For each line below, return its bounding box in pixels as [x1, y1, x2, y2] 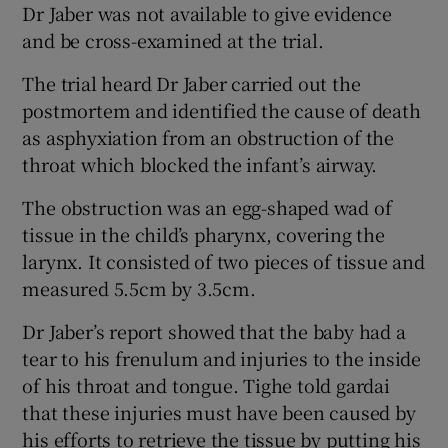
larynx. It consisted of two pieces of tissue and [22, 247, 425, 274]
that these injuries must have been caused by [22, 398, 416, 425]
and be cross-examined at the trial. [22, 26, 324, 53]
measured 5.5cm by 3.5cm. [22, 274, 256, 301]
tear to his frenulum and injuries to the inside [22, 344, 422, 371]
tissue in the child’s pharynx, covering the [22, 220, 385, 247]
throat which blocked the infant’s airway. [22, 150, 378, 177]
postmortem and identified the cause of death [22, 96, 421, 123]
